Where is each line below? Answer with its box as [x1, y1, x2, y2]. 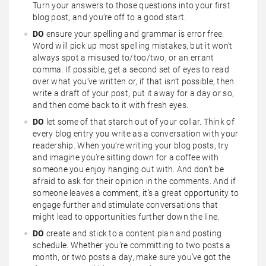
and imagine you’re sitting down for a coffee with [33, 152, 219, 162]
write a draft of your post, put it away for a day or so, [33, 88, 235, 98]
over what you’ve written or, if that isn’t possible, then [33, 76, 235, 86]
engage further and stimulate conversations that [33, 199, 218, 210]
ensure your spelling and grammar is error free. [46, 28, 224, 39]
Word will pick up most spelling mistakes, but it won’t [33, 40, 233, 50]
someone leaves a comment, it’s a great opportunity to [33, 188, 239, 198]
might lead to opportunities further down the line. [33, 211, 220, 221]
